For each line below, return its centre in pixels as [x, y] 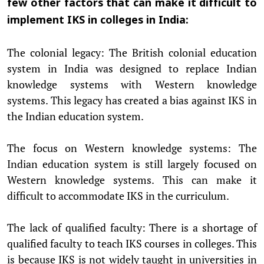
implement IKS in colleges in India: [98, 21]
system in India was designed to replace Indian [132, 68]
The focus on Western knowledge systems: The [132, 148]
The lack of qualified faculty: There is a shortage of [132, 227]
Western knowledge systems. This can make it [132, 179]
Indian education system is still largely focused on [132, 164]
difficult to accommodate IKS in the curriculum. [118, 195]
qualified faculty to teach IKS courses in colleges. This [132, 243]
